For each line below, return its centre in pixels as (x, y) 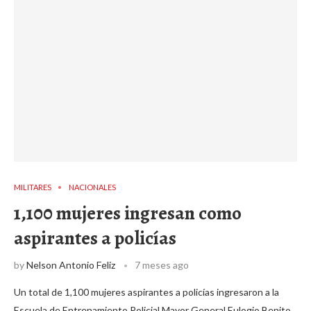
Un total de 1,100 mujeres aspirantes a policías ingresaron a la (146, 292)
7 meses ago (162, 265)
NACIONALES (92, 187)
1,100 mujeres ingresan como (128, 213)
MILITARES (33, 187)
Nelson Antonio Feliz (71, 265)
